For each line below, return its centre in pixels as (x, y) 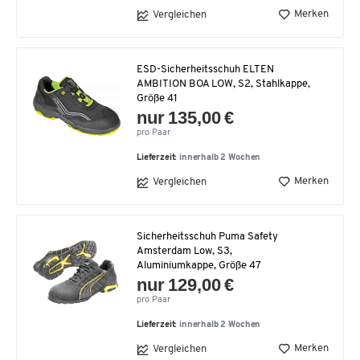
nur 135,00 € (186, 117)
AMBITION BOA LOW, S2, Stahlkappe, (223, 84)
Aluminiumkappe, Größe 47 (199, 265)
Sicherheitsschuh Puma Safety (207, 236)
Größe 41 (157, 98)
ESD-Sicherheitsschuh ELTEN (205, 69)
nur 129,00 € (186, 284)
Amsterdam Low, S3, (184, 251)
